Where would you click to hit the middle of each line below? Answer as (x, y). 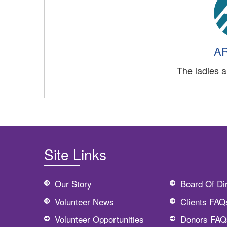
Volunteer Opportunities (99, 219)
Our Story (73, 183)
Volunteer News (84, 201)
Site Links (75, 154)
